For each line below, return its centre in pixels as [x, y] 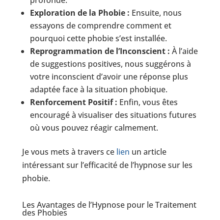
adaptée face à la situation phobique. [98, 89]
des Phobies [44, 212]
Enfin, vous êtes [147, 102]
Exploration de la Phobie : [80, 13]
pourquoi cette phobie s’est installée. [98, 38]
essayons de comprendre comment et [100, 25]
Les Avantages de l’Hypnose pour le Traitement [109, 205]
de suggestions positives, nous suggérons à [110, 64]
